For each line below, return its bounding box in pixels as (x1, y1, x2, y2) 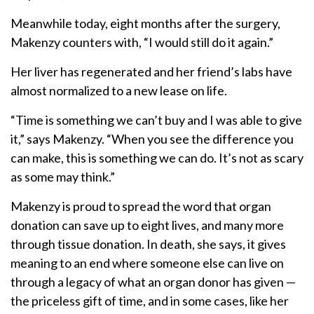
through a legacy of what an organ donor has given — (11, 274, 296, 290)
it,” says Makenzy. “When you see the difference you (11, 131, 294, 147)
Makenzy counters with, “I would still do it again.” (11, 34, 273, 50)
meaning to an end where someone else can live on (11, 255, 284, 271)
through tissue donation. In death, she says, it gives (11, 236, 286, 252)
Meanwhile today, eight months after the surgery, (11, 15, 280, 32)
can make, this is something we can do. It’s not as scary (11, 150, 303, 166)
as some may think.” (11, 169, 115, 185)
